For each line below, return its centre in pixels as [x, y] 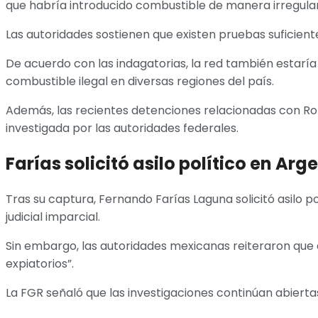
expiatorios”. [40, 264]
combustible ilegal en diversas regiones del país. [140, 82]
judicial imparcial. [53, 217]
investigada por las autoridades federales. [122, 128]
